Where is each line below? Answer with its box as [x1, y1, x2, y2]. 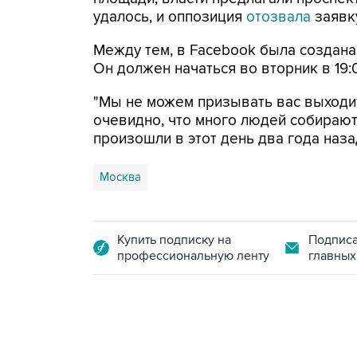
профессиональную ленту [117, 248, 269, 264]
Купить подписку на [117, 232, 231, 248]
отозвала [246, 8, 311, 26]
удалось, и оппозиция [93, 8, 246, 26]
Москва [100, 170, 141, 184]
